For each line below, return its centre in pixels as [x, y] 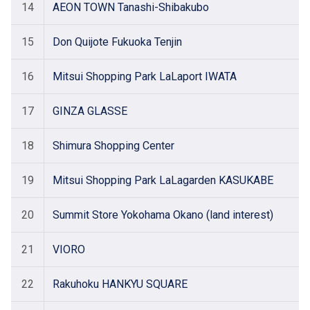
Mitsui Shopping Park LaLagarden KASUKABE [163, 180]
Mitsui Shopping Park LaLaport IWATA [145, 76]
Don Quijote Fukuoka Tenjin [117, 42]
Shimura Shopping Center [113, 146]
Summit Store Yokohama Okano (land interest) [163, 215]
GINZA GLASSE [90, 111]
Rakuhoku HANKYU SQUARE [120, 284]
